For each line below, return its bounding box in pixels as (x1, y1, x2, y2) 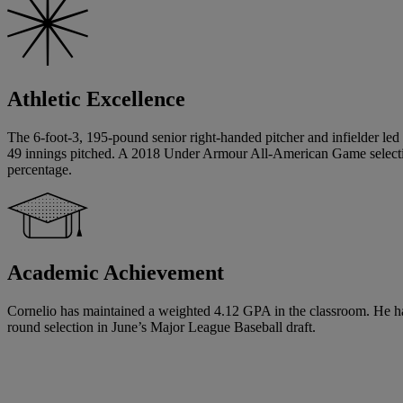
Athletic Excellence (7, 87, 185, 112)
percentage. (7, 162, 72, 178)
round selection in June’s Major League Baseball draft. (7, 319, 316, 336)
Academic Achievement (7, 261, 224, 285)
